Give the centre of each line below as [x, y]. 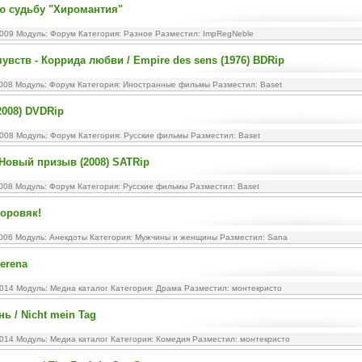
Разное [138, 34]
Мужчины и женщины [176, 237]
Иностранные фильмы [166, 84]
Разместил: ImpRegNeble [203, 34]
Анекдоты [68, 237]
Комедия [173, 339]
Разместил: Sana [253, 237]
